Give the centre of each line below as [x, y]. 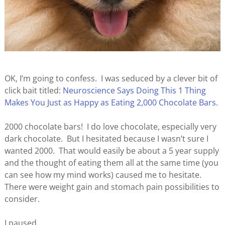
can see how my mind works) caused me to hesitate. [104, 175]
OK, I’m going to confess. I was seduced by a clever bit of [111, 79]
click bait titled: [33, 91]
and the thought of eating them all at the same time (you [111, 163]
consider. [22, 199]
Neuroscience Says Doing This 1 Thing [134, 91]
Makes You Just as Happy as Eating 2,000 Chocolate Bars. [111, 103]
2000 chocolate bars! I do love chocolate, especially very [110, 127]
